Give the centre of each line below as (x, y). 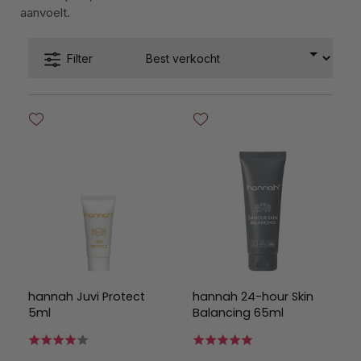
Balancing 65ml (238, 313)
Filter (80, 58)
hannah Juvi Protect (87, 297)
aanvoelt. (45, 12)
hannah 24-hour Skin (253, 297)
